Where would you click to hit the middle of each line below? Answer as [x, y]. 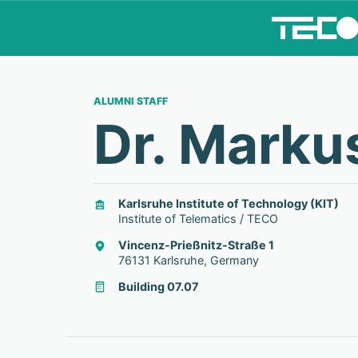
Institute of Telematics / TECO [198, 219]
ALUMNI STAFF [131, 101]
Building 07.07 [158, 286]
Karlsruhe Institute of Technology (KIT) [228, 204]
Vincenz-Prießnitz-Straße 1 [196, 245]
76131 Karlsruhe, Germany [188, 260]
